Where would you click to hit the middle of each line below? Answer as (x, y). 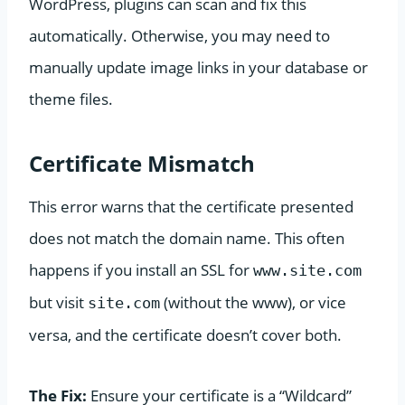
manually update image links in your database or (198, 67)
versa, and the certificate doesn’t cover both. (185, 334)
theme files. (71, 99)
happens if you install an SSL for (141, 269)
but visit (58, 302)
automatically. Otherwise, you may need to (179, 35)
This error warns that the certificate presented (191, 206)
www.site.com (307, 270)
